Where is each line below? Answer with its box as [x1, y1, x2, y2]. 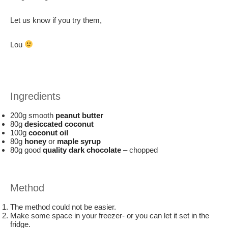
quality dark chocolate [41, 145, 123, 154]
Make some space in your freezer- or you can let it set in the [10, 211, 209, 220]
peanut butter [55, 110, 103, 120]
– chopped [123, 145, 158, 154]
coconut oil [28, 128, 68, 137]
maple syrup [57, 136, 101, 146]
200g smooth [10, 110, 55, 120]
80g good [10, 145, 41, 154]
